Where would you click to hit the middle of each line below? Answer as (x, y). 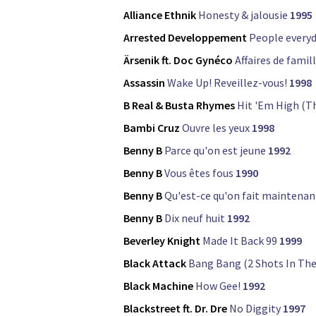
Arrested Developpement (185, 38)
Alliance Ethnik (160, 15)
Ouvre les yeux (216, 128)
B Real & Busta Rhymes (179, 105)
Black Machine (158, 286)
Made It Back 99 (240, 241)
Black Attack (155, 263)
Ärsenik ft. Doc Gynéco (178, 60)
